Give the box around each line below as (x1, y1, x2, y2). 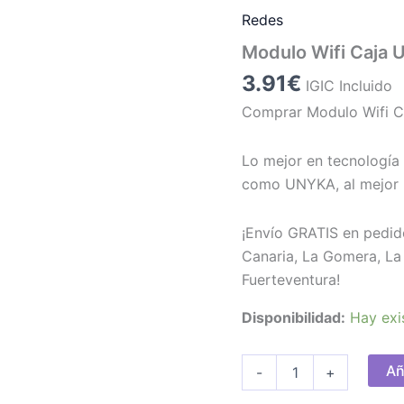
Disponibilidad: (242, 308, 346, 326)
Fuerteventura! (242, 270, 341, 289)
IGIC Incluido (306, 76, 393, 95)
